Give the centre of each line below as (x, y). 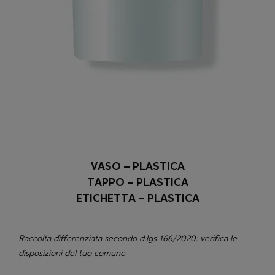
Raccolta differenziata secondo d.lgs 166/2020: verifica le (128, 238)
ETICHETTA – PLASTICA (137, 198)
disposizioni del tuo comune (72, 253)
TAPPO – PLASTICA (137, 182)
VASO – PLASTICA (137, 166)
